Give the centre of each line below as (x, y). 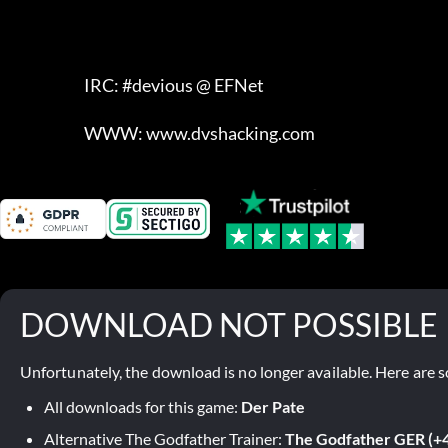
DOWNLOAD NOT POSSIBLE (229, 324)
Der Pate (273, 406)
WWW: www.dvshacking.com (199, 132)
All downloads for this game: (142, 406)
